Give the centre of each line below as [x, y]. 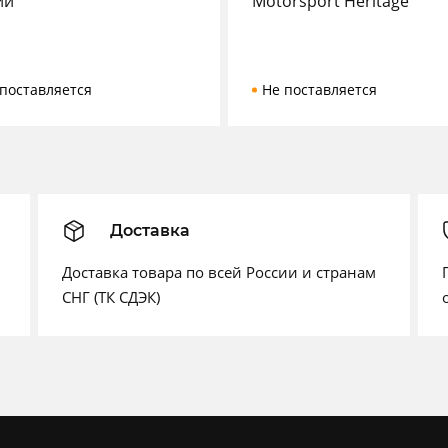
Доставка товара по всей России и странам [219, 272]
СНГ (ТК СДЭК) [111, 297]
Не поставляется [319, 89]
